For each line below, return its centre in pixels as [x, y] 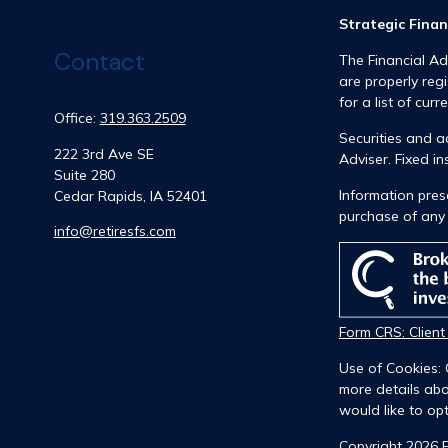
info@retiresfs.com [114, 231]
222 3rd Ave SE [103, 154]
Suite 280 [84, 175]
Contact [99, 61]
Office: [76, 118]
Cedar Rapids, [99, 196]
